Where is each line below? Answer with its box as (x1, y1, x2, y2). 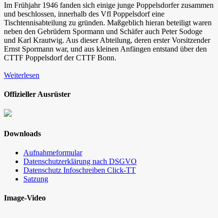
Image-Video (4, 194, 46, 202)
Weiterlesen (4, 71, 39, 79)
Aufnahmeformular (23, 148, 82, 157)
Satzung (23, 174, 48, 183)
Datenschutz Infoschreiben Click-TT (23, 165, 136, 174)
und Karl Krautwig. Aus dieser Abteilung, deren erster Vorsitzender (4, 36, 210, 44)
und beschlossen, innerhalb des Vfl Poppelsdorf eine (4, 9, 164, 18)
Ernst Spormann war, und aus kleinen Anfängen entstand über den (4, 44, 207, 53)
